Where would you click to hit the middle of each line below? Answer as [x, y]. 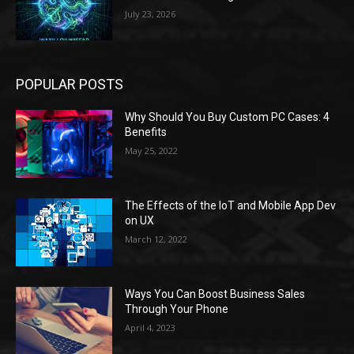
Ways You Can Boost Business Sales [215, 294]
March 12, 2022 [156, 239]
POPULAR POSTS [70, 85]
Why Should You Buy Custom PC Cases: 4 [228, 117]
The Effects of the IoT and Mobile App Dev [231, 205]
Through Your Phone [177, 309]
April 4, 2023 [151, 327]
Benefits [146, 132]
